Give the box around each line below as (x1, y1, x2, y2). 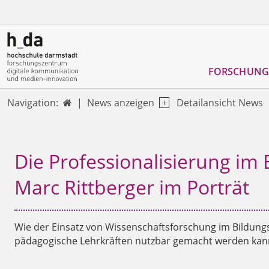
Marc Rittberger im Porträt (14, 174, 249, 200)
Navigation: (7, 96, 58, 110)
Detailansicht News (177, 95, 264, 109)
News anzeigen (87, 95, 154, 109)
